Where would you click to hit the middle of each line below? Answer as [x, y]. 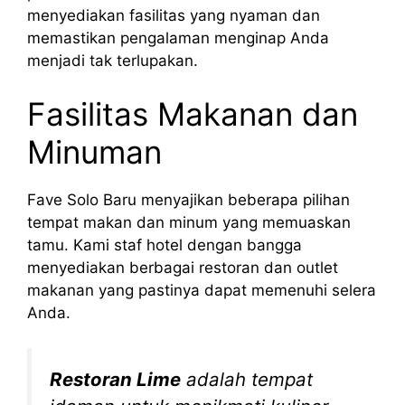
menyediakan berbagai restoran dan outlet [183, 268]
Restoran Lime [115, 379]
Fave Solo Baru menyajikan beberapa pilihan [188, 200]
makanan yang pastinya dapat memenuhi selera [202, 291]
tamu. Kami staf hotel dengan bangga [165, 245]
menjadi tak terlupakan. [113, 60]
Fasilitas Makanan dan [193, 114]
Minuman [94, 152]
